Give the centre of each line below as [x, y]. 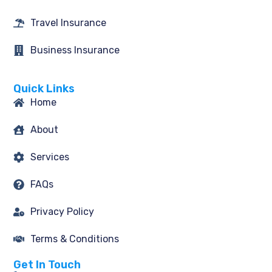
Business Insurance [75, 50]
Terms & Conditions [74, 239]
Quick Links [44, 88]
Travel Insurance [68, 23]
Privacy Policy [62, 211]
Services [49, 157]
